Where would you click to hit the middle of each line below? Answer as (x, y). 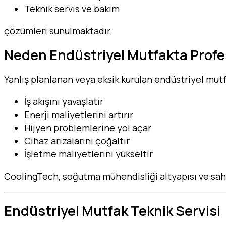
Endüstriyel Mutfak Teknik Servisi (112, 210)
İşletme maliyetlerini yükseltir (89, 154)
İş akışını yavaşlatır (64, 102)
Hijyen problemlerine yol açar (88, 128)
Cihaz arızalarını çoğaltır (77, 141)
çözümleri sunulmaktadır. (58, 31)
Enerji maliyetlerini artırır (79, 115)
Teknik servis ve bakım (72, 8)
